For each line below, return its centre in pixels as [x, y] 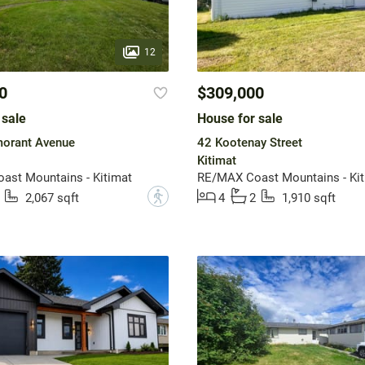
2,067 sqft [52, 198]
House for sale [240, 119]
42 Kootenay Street [249, 143]
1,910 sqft [308, 198]
